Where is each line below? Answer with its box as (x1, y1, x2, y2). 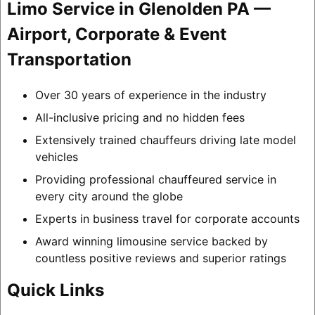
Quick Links (6, 280, 104, 301)
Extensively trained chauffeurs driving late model (34, 133, 296, 148)
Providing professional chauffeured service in (34, 172, 276, 187)
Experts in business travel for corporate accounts (34, 212, 300, 226)
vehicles (34, 150, 78, 165)
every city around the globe (34, 189, 183, 204)
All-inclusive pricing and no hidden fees (34, 110, 245, 125)
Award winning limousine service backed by (34, 234, 268, 249)
